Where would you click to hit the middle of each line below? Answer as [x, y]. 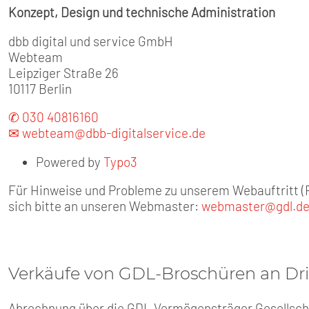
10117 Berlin [40, 88]
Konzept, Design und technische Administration [142, 12]
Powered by [70, 161]
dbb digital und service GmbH [91, 41]
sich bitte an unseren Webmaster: [105, 206]
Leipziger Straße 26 [63, 72]
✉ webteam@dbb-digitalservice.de [107, 133]
